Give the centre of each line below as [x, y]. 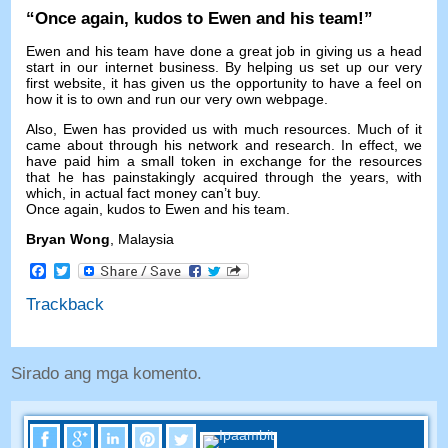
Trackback [65, 305]
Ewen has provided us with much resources [205, 128]
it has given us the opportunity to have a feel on [266, 82]
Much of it [389, 128]
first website [64, 82]
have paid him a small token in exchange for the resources [224, 160]
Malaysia [146, 238]
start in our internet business [120, 66]
